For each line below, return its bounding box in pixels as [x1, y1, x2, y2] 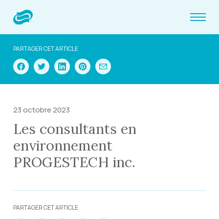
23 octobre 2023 [13, 105, 70, 115]
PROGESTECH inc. [13, 153, 135, 171]
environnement [13, 136, 112, 154]
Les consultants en [13, 120, 136, 138]
